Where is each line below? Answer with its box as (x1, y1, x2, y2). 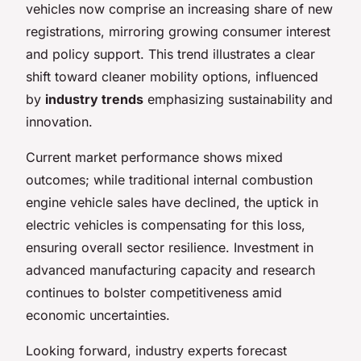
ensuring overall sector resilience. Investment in (26, 239, 313, 255)
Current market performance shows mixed (26, 148, 283, 165)
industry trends (45, 90, 143, 107)
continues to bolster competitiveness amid (26, 284, 282, 301)
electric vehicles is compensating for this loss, (26, 216, 305, 233)
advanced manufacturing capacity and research (26, 261, 315, 278)
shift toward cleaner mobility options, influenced (26, 68, 318, 85)
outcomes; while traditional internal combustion (26, 171, 313, 188)
